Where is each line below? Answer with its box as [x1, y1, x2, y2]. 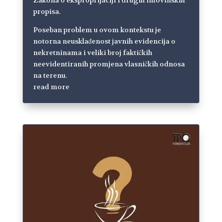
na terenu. [33, 70, 67, 80]
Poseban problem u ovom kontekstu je [33, 25, 161, 34]
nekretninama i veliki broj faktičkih [33, 48, 152, 57]
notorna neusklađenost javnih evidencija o [33, 36, 175, 46]
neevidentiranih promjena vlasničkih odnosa [33, 59, 185, 68]
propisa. [33, 6, 60, 16]
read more [33, 82, 69, 91]
